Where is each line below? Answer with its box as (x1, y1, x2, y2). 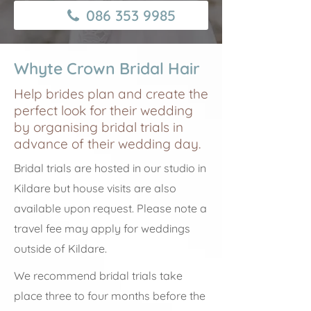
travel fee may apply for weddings (14, 221, 190, 235)
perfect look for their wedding (14, 102, 193, 119)
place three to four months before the (14, 289, 205, 303)
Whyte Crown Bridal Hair (14, 58, 200, 78)
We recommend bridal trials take (14, 269, 183, 283)
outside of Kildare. (14, 242, 107, 255)
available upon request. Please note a (14, 201, 207, 215)
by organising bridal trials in (14, 119, 183, 135)
